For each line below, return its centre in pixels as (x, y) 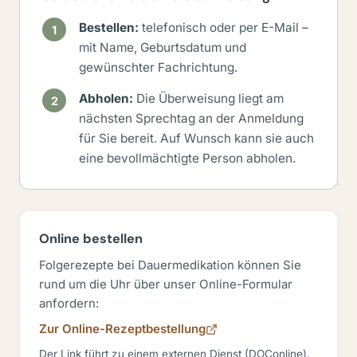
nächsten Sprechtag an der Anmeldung (191, 118)
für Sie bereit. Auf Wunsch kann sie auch (196, 138)
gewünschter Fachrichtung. (158, 67)
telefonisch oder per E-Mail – (224, 27)
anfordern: (69, 303)
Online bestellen (91, 239)
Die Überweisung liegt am (208, 98)
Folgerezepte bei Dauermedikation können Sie (170, 265)
